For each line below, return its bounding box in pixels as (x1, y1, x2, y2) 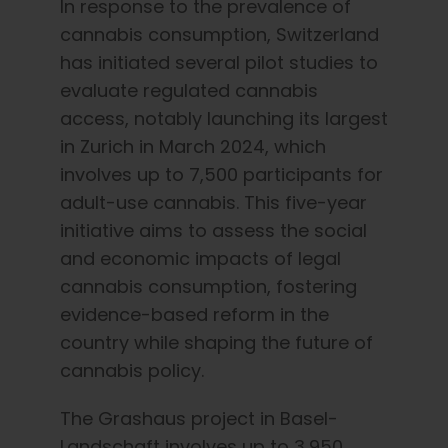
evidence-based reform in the (60, 301, 329, 327)
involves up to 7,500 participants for (60, 161, 383, 187)
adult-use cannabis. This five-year (60, 189, 367, 215)
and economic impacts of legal (60, 245, 341, 271)
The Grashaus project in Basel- (60, 405, 338, 431)
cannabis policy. (60, 357, 204, 383)
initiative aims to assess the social (60, 217, 367, 243)
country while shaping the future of (60, 329, 373, 355)
